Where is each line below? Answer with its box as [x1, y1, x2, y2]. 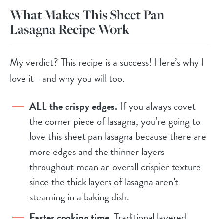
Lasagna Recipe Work [10, 20, 129, 38]
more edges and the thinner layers [29, 143, 164, 159]
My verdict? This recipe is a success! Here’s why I [10, 54, 204, 70]
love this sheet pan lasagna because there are [29, 128, 206, 144]
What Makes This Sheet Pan [10, 5, 164, 23]
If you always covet [120, 98, 196, 114]
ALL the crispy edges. [29, 98, 120, 114]
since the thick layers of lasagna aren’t [29, 174, 178, 190]
